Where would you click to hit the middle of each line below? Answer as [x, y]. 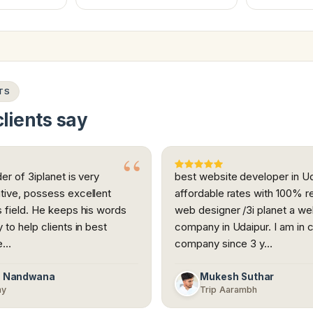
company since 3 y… [224, 244]
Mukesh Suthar [237, 277]
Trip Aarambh [229, 290]
